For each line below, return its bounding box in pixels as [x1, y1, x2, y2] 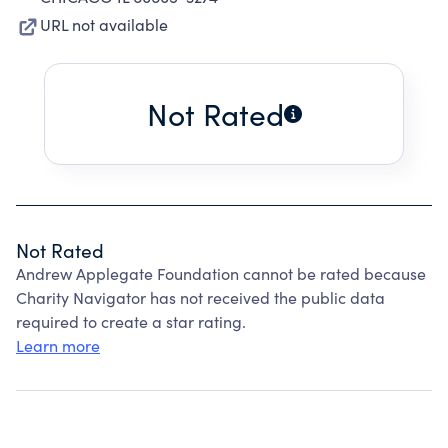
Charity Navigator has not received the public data [16, 287, 385, 308]
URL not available [40, 14, 168, 35]
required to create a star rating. [16, 311, 246, 332]
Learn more [16, 335, 100, 356]
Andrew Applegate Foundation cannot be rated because [16, 263, 426, 284]
